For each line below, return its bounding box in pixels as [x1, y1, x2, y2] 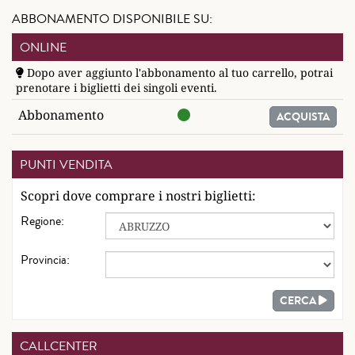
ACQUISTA [277, 109, 330, 125]
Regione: [21, 212, 64, 230]
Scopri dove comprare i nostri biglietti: [21, 187, 256, 204]
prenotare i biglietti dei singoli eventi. [16, 80, 217, 95]
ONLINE [20, 38, 67, 56]
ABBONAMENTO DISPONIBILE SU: [12, 10, 212, 28]
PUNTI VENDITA [20, 155, 113, 174]
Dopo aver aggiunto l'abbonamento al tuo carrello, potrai [24, 65, 333, 80]
